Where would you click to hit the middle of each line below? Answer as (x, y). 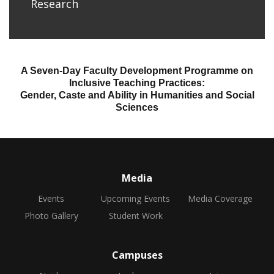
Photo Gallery (51, 216)
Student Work (135, 216)
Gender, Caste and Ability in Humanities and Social (137, 95)
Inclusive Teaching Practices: (137, 83)
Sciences (137, 107)
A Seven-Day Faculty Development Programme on (137, 71)
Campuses (137, 255)
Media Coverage (220, 198)
